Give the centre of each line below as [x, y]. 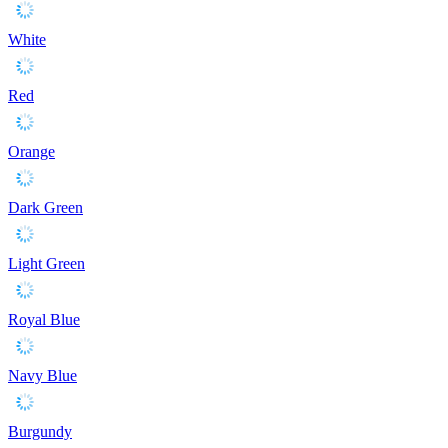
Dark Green [45, 207]
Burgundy [40, 431]
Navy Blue [42, 375]
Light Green [46, 263]
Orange [31, 151]
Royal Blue [44, 319]
